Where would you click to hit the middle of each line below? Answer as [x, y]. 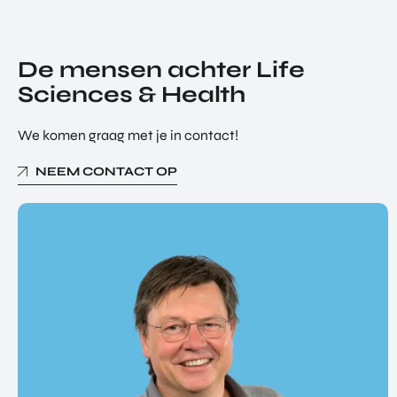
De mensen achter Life [161, 69]
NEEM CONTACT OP [106, 171]
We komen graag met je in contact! [128, 135]
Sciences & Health [132, 94]
